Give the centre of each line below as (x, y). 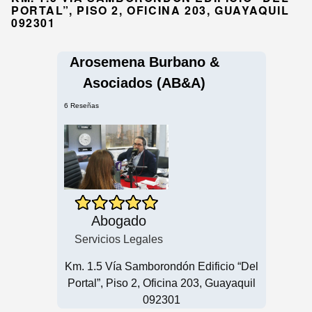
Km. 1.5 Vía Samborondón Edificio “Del (162, 266)
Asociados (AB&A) (144, 83)
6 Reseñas (81, 105)
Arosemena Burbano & (144, 62)
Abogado (119, 220)
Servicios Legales (119, 239)
